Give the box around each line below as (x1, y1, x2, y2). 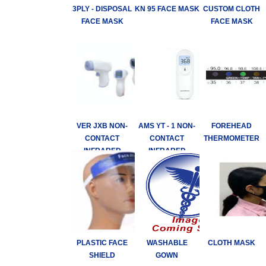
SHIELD (89, 251, 116, 259)
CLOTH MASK (208, 238, 256, 247)
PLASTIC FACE (77, 238, 128, 247)
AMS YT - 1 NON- (138, 121, 196, 130)
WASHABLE (146, 238, 188, 247)
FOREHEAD (211, 121, 252, 130)
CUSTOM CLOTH (203, 4, 261, 13)
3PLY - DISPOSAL (72, 4, 132, 13)
